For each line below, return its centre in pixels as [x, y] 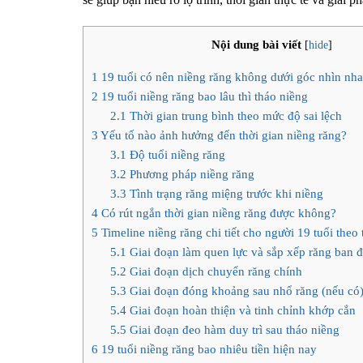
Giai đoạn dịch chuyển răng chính [214, 271]
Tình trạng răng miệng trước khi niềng [224, 193]
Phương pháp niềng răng [190, 173]
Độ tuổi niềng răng [175, 154]
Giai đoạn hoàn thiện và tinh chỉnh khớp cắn [241, 310]
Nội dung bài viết [256, 45]
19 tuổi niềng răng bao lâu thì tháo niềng [203, 96]
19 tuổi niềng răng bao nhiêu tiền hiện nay [207, 348]
